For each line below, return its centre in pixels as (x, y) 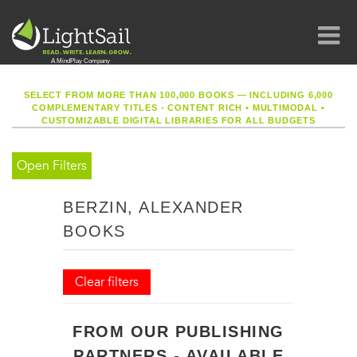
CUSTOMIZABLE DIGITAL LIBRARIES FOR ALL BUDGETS (178, 120)
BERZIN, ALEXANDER (153, 207)
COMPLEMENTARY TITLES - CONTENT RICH (139, 108)
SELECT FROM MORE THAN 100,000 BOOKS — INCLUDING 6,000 (178, 95)
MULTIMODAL (285, 108)
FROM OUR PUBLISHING (178, 331)
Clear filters (107, 282)
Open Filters (52, 166)
